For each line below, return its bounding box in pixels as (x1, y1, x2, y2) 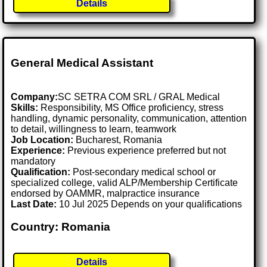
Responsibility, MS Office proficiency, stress (38, 102, 224, 113)
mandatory (11, 156, 56, 166)
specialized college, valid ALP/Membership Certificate (11, 177, 238, 188)
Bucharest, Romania (76, 134, 163, 145)
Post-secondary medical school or (70, 166, 216, 177)
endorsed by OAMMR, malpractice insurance (11, 188, 200, 198)
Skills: (11, 102, 39, 113)
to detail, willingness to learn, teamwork (11, 123, 177, 134)
